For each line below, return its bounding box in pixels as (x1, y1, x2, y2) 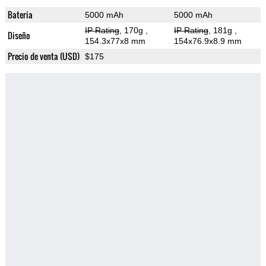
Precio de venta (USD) (7, 50, 80, 63)
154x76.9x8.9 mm (173, 36, 242, 46)
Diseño (7, 29, 30, 42)
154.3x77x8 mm (84, 36, 145, 46)
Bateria (7, 8, 33, 21)
